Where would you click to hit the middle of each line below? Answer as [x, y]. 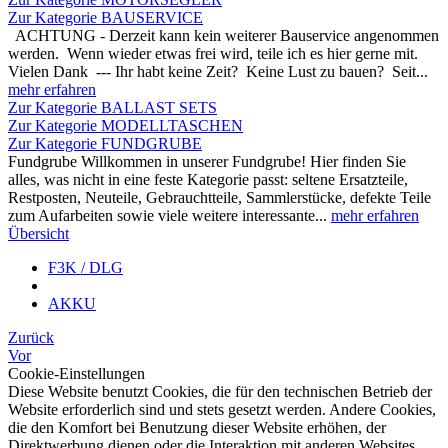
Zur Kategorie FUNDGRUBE [105, 143]
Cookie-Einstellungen [76, 373]
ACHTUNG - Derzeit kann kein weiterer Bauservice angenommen [223, 35]
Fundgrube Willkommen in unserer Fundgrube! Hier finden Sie [207, 161]
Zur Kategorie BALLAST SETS [112, 107]
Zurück [31, 337]
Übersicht [38, 233]
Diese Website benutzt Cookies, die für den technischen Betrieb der [220, 391]
